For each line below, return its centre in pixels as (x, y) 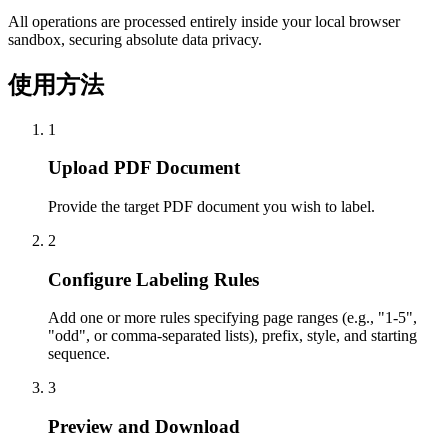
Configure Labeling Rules (153, 279)
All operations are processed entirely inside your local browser (204, 21)
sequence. (79, 354)
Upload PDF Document (144, 168)
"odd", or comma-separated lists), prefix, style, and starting (232, 336)
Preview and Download (144, 427)
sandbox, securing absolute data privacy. (135, 39)
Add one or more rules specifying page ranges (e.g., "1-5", (232, 318)
